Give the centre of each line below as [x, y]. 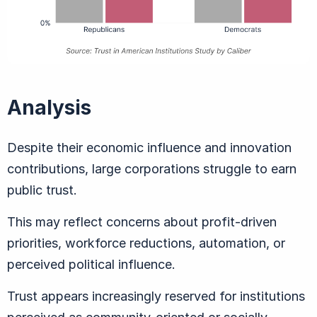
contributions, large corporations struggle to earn [152, 168]
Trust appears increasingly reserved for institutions [156, 296]
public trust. [42, 190]
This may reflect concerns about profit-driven [142, 221]
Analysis [49, 107]
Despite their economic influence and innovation [149, 147]
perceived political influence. [91, 264]
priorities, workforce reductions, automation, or [146, 243]
